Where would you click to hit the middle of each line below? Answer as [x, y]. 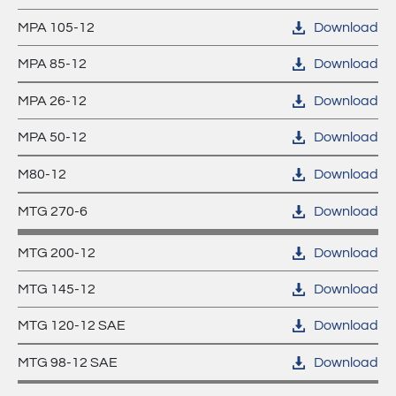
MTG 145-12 [57, 289]
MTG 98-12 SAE [68, 362]
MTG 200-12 [57, 253]
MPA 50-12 [52, 137]
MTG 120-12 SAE [72, 325]
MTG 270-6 [53, 211]
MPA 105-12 [56, 27]
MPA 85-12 [52, 64]
